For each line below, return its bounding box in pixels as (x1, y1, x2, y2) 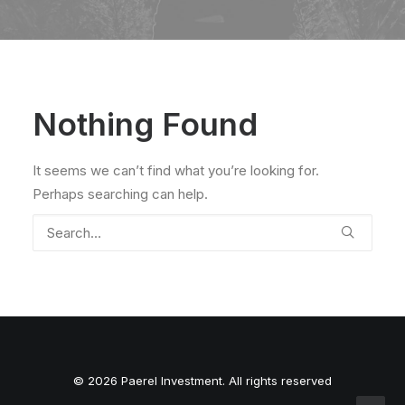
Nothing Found (33, 105, 258, 143)
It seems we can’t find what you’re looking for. (33, 162, 319, 179)
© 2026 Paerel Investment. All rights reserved (73, 373, 332, 388)
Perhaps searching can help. (33, 185, 208, 202)
